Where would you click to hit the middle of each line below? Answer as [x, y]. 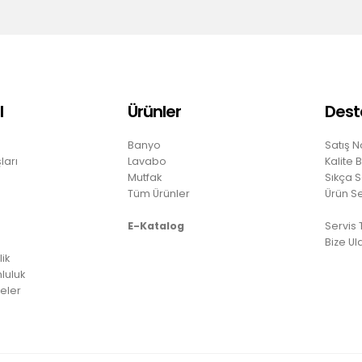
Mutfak [144, 178]
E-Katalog [156, 226]
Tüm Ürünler [158, 194]
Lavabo [147, 162]
